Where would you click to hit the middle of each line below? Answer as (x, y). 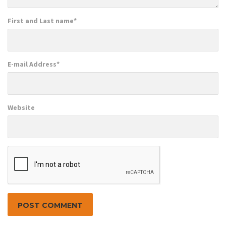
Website (21, 107)
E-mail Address (32, 64)
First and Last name (41, 20)
